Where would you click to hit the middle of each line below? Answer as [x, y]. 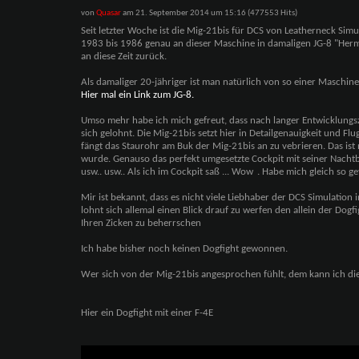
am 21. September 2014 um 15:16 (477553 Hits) [209, 13]
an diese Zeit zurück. [123, 56]
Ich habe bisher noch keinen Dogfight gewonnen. [185, 249]
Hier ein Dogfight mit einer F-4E [147, 313]
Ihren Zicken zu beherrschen [141, 223]
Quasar [108, 13]
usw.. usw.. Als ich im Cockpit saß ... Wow [168, 172]
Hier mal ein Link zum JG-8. [137, 95]
